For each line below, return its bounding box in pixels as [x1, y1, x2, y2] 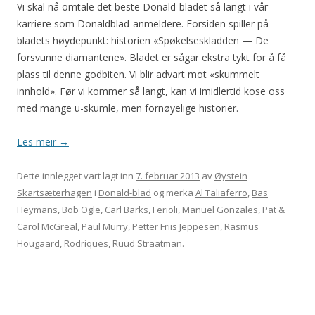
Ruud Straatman [112, 237, 182, 250]
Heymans [17, 203, 58, 217]
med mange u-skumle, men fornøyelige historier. [17, 101, 238, 115]
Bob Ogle [62, 203, 101, 217]
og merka [151, 186, 195, 200]
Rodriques [64, 237, 108, 250]
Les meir [17, 135, 59, 149]
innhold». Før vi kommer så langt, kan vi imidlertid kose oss [17, 84, 285, 98]
